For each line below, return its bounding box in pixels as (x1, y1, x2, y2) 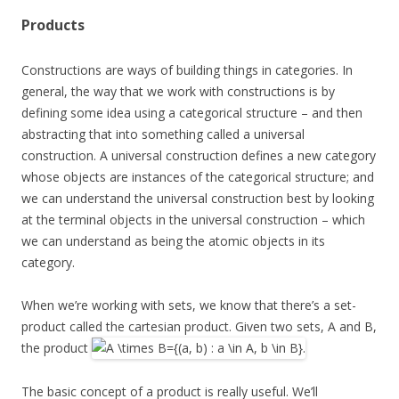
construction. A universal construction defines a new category (21, 147, 376, 165)
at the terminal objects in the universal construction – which (21, 211, 365, 229)
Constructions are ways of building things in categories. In (21, 61, 353, 79)
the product (21, 339, 92, 357)
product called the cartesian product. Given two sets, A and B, (21, 318, 377, 336)
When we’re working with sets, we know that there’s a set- (21, 297, 356, 314)
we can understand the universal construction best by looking (21, 190, 374, 208)
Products (21, 15, 85, 36)
